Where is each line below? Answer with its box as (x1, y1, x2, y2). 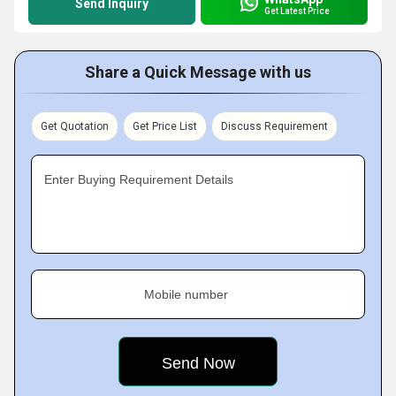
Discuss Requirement (221, 120, 328, 133)
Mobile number (144, 287, 228, 301)
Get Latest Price (264, 5, 330, 16)
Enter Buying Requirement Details (44, 172, 233, 187)
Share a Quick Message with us (85, 63, 311, 81)
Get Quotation (41, 120, 109, 133)
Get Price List (133, 120, 197, 133)
